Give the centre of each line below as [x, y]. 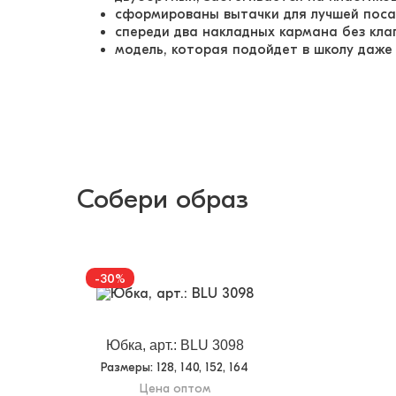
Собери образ [163, 199]
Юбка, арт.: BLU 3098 [175, 345]
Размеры [126, 367]
